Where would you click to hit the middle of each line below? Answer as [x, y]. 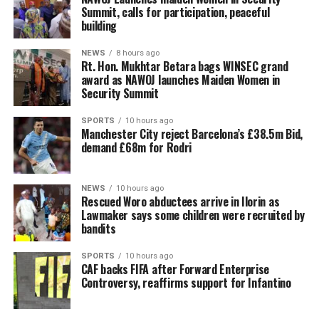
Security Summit [120, 94]
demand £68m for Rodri [136, 148]
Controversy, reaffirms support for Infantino [186, 283]
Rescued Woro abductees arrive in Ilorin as [180, 202]
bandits [98, 229]
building [99, 26]
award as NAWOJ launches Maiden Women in [181, 80]
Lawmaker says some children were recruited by [193, 215]
